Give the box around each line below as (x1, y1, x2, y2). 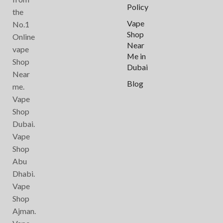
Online (12, 31, 35, 41)
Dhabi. (12, 168, 35, 178)
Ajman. (12, 206, 36, 216)
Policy (126, 1, 148, 11)
